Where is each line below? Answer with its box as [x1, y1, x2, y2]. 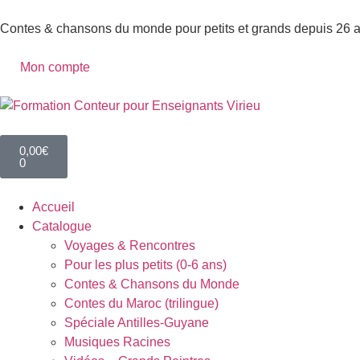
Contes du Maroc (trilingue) [64, 297, 219, 310]
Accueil [32, 200, 75, 214]
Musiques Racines [64, 335, 170, 349]
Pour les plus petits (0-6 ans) [64, 258, 227, 272]
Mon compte [20, 60, 90, 74]
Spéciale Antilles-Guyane [64, 316, 209, 329]
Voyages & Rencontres [64, 239, 195, 252]
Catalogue [32, 219, 92, 233]
